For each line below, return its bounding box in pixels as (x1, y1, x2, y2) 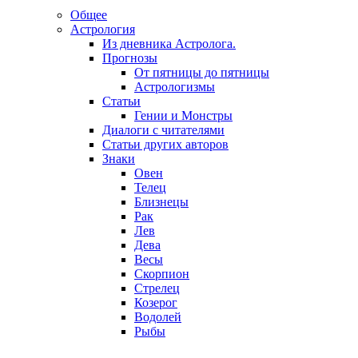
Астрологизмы (134, 80, 215, 94)
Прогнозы (102, 51, 157, 66)
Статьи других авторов (102, 137, 229, 152)
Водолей (134, 310, 181, 324)
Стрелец (134, 281, 180, 296)
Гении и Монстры (134, 109, 233, 123)
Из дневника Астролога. (102, 37, 236, 51)
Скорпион (134, 267, 189, 281)
